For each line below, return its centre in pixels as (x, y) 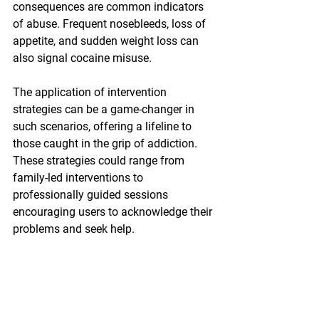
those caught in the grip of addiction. (106, 144)
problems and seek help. (74, 229)
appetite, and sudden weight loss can (107, 41)
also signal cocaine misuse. (82, 58)
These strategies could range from (100, 161)
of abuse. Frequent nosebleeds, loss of (111, 24)
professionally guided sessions (92, 195)
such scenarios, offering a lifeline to (104, 127)
